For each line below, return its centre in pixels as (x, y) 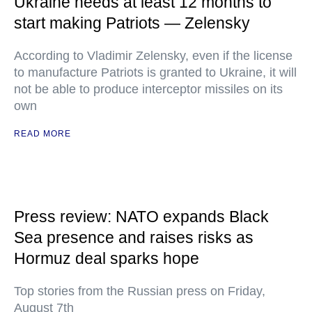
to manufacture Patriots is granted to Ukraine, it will (155, 72)
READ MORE (42, 134)
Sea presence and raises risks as (134, 237)
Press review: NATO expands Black (141, 217)
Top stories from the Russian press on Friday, (140, 291)
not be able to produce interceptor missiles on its (148, 89)
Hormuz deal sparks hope (107, 258)
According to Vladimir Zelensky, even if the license (153, 56)
